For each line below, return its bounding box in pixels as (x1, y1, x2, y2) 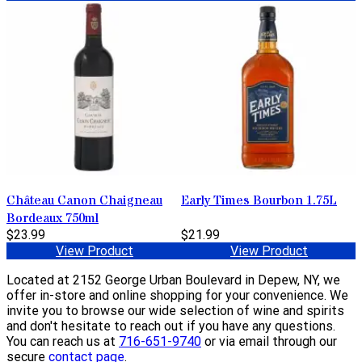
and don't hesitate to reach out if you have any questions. (6, 318, 335, 335)
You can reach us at (6, 334, 119, 350)
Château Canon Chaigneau (6, 192, 162, 210)
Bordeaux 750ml (6, 209, 99, 228)
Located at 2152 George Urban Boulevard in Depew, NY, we (6, 272, 340, 288)
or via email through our (201, 334, 337, 350)
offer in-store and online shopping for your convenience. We (6, 288, 348, 304)
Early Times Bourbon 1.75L (181, 192, 337, 210)
